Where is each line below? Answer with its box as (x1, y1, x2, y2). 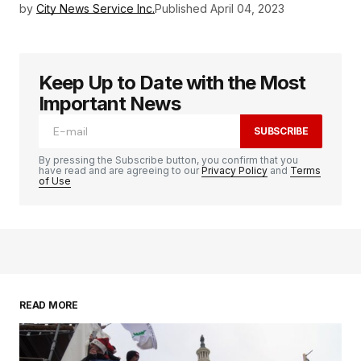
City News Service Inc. (36, 2, 155, 16)
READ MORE (19, 299, 78, 312)
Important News (39, 92, 180, 116)
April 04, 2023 (210, 2, 284, 16)
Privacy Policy (201, 164, 268, 177)
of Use (39, 175, 71, 188)
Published (155, 2, 207, 16)
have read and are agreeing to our (39, 164, 201, 177)
